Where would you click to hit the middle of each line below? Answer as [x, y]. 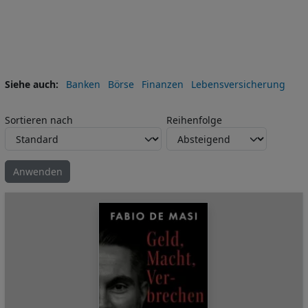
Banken [83, 84]
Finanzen [162, 84]
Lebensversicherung [238, 84]
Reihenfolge [194, 120]
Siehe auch [30, 84]
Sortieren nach [39, 120]
